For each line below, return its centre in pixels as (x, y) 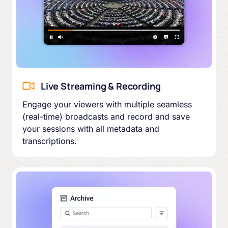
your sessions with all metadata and (91, 129)
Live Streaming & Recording (101, 86)
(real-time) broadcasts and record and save (106, 116)
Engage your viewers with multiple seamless (107, 104)
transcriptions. (50, 141)
